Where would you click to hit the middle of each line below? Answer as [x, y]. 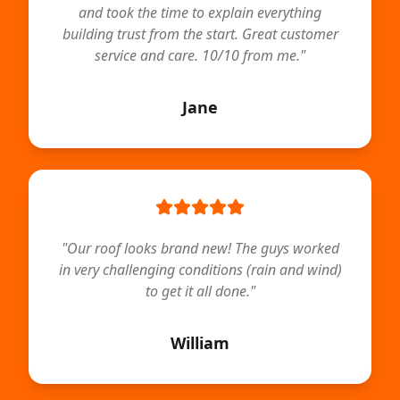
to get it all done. [197, 291]
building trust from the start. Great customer [200, 34]
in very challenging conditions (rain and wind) [200, 270]
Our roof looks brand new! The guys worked [203, 248]
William [200, 343]
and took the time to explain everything [200, 12]
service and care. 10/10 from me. [197, 55]
